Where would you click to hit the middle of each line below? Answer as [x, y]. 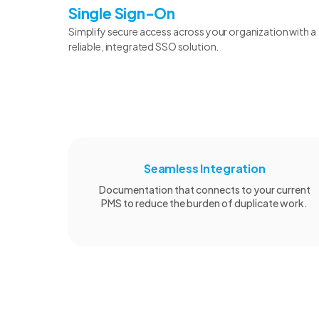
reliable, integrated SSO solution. [144, 46]
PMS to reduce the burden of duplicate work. [205, 203]
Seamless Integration [204, 168]
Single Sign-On [122, 13]
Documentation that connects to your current [204, 189]
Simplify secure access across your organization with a [192, 31]
